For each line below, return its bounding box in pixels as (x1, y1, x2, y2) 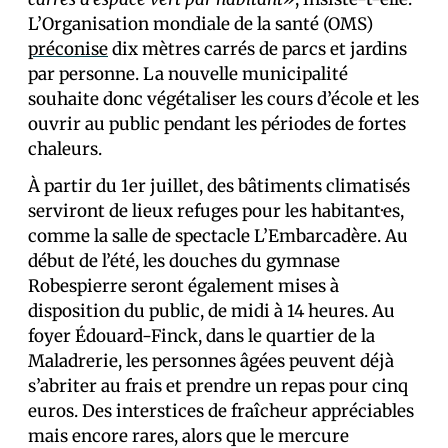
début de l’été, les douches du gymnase (28, 249, 340, 272)
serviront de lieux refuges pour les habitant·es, (28, 199, 404, 222)
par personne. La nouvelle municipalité (28, 62, 348, 85)
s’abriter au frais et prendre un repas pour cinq (28, 374, 408, 397)
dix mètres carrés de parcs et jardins (108, 37, 407, 60)
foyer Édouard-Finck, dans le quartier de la (28, 324, 375, 347)
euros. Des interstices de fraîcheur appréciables (28, 399, 414, 422)
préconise (28, 37, 108, 60)
